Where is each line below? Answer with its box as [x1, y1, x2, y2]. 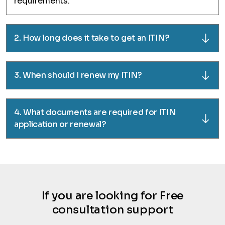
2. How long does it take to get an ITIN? [14, 33, 170, 43]
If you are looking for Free [41, 189, 184, 202]
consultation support [52, 203, 173, 216]
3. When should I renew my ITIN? [14, 70, 143, 80]
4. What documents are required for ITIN [14, 107, 176, 118]
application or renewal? [14, 119, 106, 130]
